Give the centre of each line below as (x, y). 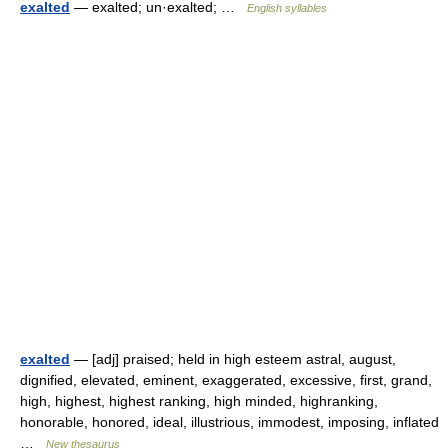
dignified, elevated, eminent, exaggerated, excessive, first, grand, (226, 380)
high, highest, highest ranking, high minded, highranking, (199, 401)
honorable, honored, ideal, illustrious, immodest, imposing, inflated (229, 422)
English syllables (287, 8)
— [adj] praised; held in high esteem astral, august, (233, 359)
